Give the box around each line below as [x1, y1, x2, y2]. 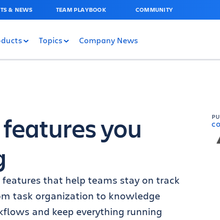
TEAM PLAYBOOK [55, 5, 106, 14]
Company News [79, 34, 138, 45]
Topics [39, 34, 62, 45]
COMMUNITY [135, 5, 173, 14]
